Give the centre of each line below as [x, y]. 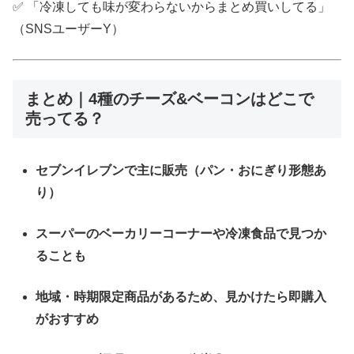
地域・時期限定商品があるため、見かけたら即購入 [181, 297]
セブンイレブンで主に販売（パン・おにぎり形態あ [181, 171]
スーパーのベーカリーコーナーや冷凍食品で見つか [181, 234]
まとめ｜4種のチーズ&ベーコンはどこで [169, 99]
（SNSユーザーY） [68, 29]
